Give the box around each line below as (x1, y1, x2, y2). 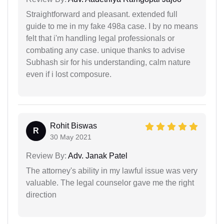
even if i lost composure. (26, 69, 111, 78)
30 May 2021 (50, 132, 91, 141)
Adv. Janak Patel (66, 151, 127, 160)
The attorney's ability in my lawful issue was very (26, 166, 197, 175)
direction (26, 190, 56, 199)
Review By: (26, 151, 66, 160)
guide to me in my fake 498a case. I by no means (26, 21, 198, 30)
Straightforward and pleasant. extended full (26, 9, 177, 18)
